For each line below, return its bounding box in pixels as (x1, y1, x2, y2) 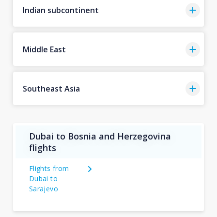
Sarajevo (29, 184, 59, 193)
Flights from (29, 164, 69, 173)
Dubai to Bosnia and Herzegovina (29, 130, 171, 142)
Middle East (22, 44, 66, 55)
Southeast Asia (22, 83, 80, 94)
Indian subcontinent (22, 4, 99, 15)
